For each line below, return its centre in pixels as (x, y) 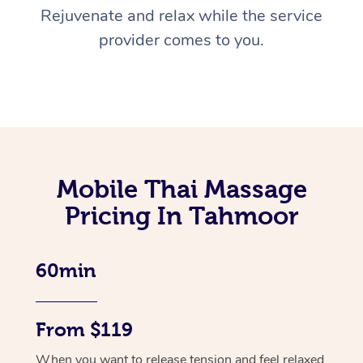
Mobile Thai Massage (181, 189)
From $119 (84, 330)
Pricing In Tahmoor (181, 216)
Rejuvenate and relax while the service (181, 16)
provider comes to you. (181, 41)
